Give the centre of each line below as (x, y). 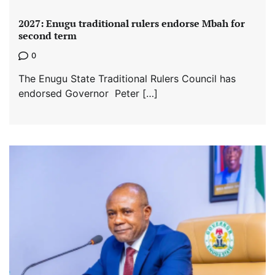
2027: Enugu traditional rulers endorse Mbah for (132, 24)
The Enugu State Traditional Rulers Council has (127, 78)
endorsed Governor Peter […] (88, 93)
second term (48, 36)
